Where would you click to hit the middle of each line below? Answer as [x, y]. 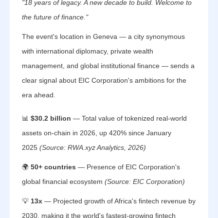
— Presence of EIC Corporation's [128, 167]
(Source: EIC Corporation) [145, 182]
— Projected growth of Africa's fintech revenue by [119, 201]
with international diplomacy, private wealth [88, 51]
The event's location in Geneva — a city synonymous [103, 36]
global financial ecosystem [63, 182]
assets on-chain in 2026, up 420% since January [97, 133]
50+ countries [53, 167]
